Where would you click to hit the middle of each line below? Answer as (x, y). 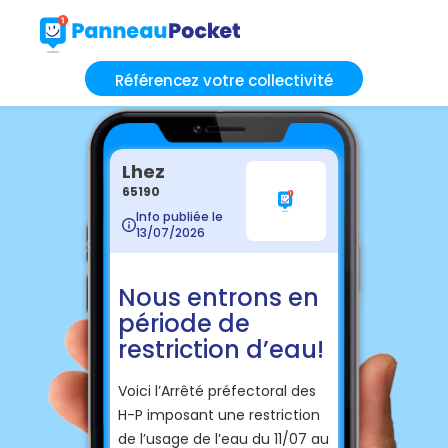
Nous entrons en (218, 297)
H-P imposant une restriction (219, 414)
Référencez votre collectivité (224, 80)
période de (184, 323)
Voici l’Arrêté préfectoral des (217, 390)
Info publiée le (179, 216)
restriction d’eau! (221, 349)
